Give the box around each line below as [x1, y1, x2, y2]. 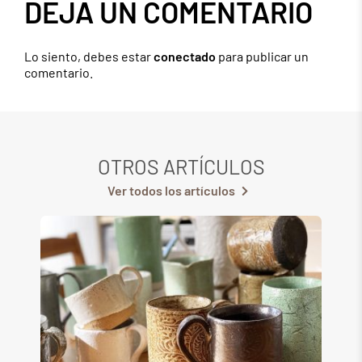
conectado [154, 48, 216, 64]
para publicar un [216, 48, 309, 64]
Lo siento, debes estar [24, 48, 154, 64]
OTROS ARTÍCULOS [97, 154, 265, 179]
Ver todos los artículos [107, 182, 235, 198]
